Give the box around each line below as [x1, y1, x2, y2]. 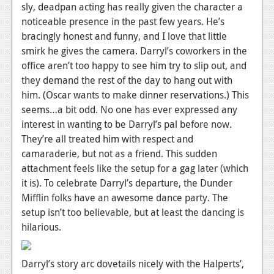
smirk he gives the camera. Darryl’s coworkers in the [21, 43, 247, 57]
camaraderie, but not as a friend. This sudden [21, 146, 217, 160]
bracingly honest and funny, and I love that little [21, 29, 227, 43]
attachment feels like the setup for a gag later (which [21, 161, 248, 175]
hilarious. [21, 220, 61, 234]
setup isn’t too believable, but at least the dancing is [21, 205, 244, 219]
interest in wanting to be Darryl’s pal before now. [21, 117, 232, 131]
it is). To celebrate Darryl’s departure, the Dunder [21, 176, 232, 190]
